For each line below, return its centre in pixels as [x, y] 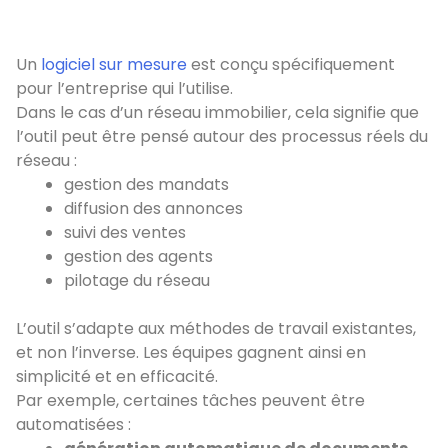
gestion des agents [138, 257]
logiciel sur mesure [114, 65]
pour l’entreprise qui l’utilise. [124, 89]
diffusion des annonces [153, 209]
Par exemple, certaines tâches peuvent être [190, 401]
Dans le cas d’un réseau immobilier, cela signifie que [217, 113]
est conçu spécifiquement [291, 65]
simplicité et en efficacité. [117, 377]
